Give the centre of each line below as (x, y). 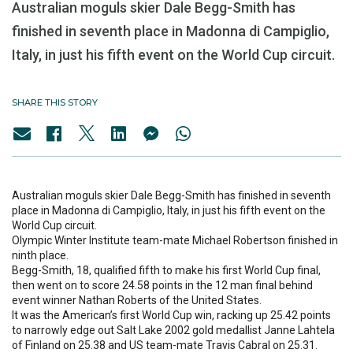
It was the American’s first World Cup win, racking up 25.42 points (171, 315)
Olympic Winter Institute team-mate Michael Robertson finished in (175, 240)
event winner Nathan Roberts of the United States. (137, 300)
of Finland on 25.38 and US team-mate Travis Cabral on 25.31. (165, 345)
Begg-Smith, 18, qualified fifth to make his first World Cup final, (166, 270)
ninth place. (40, 255)
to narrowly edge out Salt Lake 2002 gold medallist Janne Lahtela (173, 330)
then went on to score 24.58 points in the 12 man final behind (162, 285)
